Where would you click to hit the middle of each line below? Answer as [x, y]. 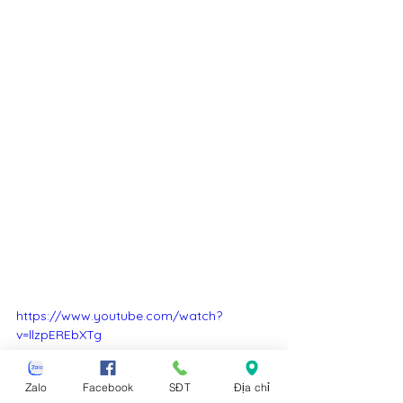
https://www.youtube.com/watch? [119, 315]
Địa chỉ [252, 387]
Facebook [108, 387]
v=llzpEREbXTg [59, 334]
